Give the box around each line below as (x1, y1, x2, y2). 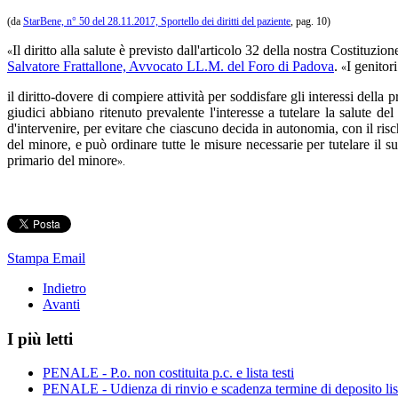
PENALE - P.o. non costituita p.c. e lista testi (43, 365, 294, 381)
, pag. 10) (291, 14, 333, 28)
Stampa (7, 250, 52, 266)
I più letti (7, 329, 73, 348)
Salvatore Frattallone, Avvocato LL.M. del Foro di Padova (7, 58, 334, 74)
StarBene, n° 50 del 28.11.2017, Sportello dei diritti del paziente (23, 14, 291, 28)
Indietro (43, 280, 86, 296)
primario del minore (7, 152, 117, 168)
